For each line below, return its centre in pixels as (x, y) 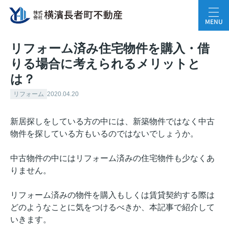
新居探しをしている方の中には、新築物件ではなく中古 (112, 121)
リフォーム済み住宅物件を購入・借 (110, 48)
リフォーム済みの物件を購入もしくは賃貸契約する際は (112, 195)
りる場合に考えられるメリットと (105, 63)
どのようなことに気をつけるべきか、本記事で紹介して (112, 207)
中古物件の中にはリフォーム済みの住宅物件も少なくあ (112, 158)
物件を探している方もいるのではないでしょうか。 (104, 133)
